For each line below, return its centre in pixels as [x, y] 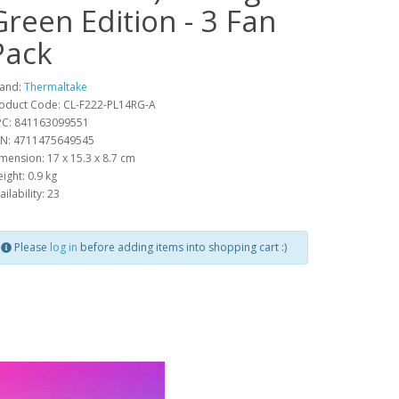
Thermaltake [56, 87]
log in [64, 248]
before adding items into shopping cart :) [182, 248]
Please [31, 248]
